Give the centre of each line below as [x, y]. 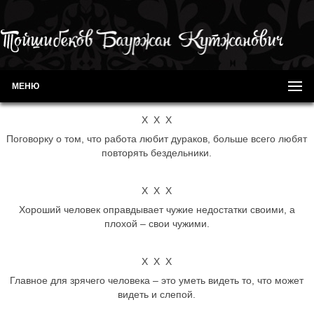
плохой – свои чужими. [157, 224]
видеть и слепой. [157, 294]
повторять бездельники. [157, 153]
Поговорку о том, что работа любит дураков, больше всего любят [157, 139]
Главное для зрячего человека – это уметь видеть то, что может [157, 280]
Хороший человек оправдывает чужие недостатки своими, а [157, 210]
